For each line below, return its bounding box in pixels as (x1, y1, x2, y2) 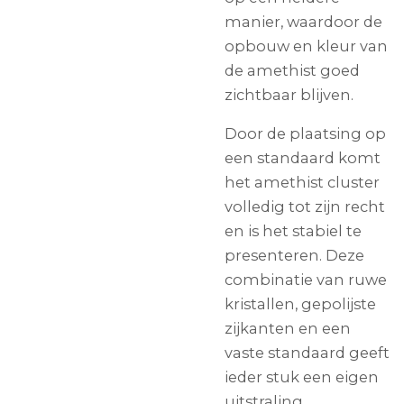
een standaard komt (225, 148, 381, 167)
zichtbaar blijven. (225, 85, 353, 104)
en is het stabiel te (225, 221, 362, 240)
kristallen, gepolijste (225, 294, 376, 313)
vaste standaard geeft (225, 343, 390, 362)
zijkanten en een (225, 318, 351, 337)
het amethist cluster (225, 172, 380, 191)
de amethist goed (225, 60, 360, 79)
